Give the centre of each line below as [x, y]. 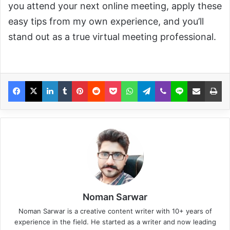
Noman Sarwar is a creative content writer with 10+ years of [115, 211]
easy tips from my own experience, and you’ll [106, 21]
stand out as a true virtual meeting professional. [112, 36]
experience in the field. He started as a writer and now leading [115, 222]
